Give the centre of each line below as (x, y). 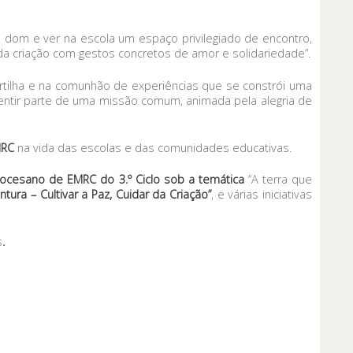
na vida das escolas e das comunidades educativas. (153, 147)
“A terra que (280, 180)
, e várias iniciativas (262, 195)
